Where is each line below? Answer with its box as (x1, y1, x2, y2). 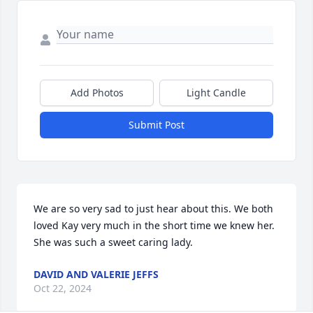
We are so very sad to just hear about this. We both (34, 202, 273, 216)
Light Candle (187, 86, 246, 100)
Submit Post (129, 118, 184, 132)
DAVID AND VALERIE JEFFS (34, 268, 159, 282)
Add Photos (70, 86, 124, 100)
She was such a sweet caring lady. (34, 235, 193, 249)
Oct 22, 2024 (34, 282, 92, 296)
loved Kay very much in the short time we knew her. (34, 219, 275, 233)
